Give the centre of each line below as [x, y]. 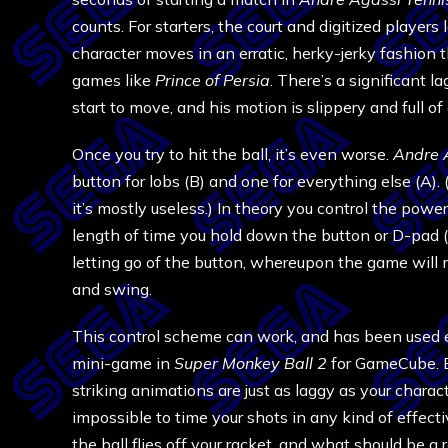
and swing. [112, 289]
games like [113, 80]
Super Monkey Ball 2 [250, 363]
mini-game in [123, 363]
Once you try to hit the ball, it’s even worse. [232, 154]
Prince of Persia [212, 80]
